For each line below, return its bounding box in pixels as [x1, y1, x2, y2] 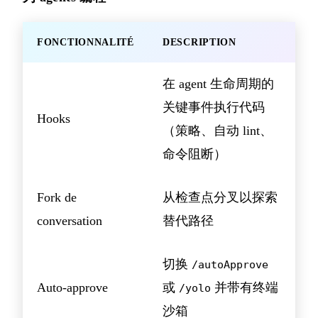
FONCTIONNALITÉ [37, 36, 134, 48]
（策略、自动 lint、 [163, 123, 273, 138]
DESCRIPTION [163, 36, 236, 48]
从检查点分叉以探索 [163, 190, 278, 204]
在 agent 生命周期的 [163, 76, 274, 91]
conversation [37, 213, 102, 228]
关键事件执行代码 [163, 99, 265, 114]
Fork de [37, 190, 77, 204]
